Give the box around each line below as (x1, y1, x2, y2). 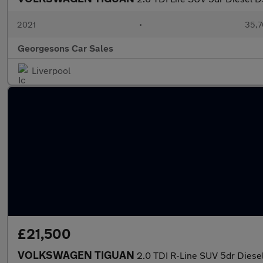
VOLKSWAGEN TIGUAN (18, 248, 137, 261)
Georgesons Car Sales (18, 42, 113, 53)
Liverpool (32, 65, 70, 76)
